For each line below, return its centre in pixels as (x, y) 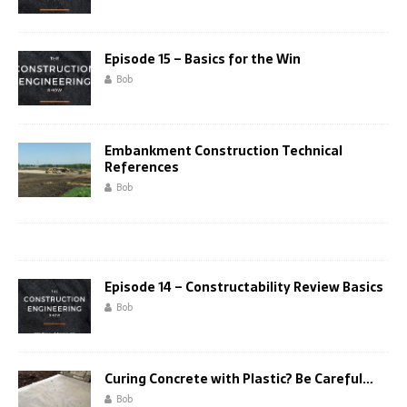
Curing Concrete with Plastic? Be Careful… (239, 379)
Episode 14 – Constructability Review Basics (244, 288)
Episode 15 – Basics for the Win (203, 60)
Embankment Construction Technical (223, 151)
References (142, 168)
